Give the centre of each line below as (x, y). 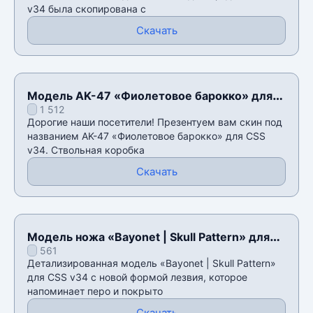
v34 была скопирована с (87, 8)
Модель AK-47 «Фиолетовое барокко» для (150, 95)
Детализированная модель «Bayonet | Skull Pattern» (152, 263)
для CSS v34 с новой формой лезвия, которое (137, 277)
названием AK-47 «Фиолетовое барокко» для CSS (146, 136)
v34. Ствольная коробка (86, 150)
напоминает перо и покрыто (95, 291)
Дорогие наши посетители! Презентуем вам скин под (155, 122)
